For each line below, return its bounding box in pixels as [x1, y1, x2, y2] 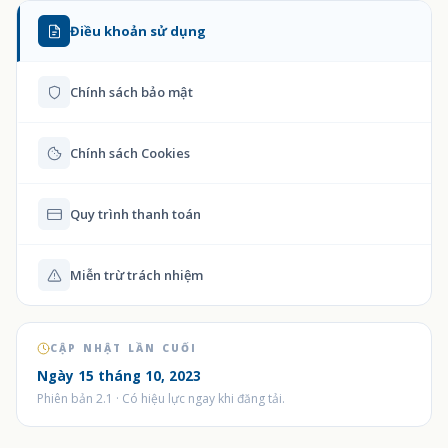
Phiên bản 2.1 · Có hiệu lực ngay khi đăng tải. [37, 390, 285, 407]
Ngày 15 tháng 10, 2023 [37, 367, 201, 385]
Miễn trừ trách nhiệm [70, 266, 203, 284]
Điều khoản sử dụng [70, 22, 206, 40]
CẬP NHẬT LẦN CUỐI [50, 341, 198, 355]
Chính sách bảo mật [70, 83, 193, 101]
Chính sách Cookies [70, 144, 190, 162]
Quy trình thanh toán [70, 205, 201, 223]
